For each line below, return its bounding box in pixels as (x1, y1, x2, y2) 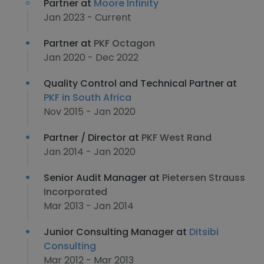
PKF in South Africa (44, 91, 131, 104)
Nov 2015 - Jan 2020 (44, 105, 136, 118)
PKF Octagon (94, 37, 155, 50)
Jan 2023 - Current (44, 11, 131, 24)
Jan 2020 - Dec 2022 (44, 51, 138, 64)
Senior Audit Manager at (44, 171, 162, 184)
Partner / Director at (44, 131, 141, 144)
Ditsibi (189, 225, 219, 239)
